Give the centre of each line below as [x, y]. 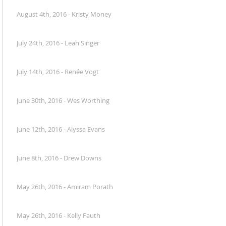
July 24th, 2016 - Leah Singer [58, 43]
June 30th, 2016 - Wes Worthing [63, 100]
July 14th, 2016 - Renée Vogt [58, 72]
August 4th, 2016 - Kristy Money [64, 14]
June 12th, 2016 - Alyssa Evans [61, 129]
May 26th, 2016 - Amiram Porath [65, 187]
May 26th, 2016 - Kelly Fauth [59, 215]
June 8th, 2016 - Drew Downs [59, 158]
